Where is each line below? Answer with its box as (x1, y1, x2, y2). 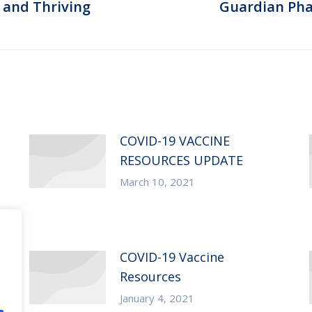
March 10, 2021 (119, 175, 195, 189)
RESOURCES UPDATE (119, 152, 243, 169)
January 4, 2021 (119, 291, 194, 305)
